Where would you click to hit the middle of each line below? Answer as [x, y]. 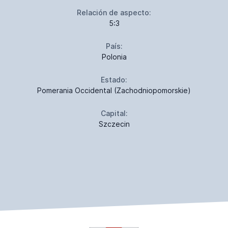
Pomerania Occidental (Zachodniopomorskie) [114, 90]
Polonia [114, 56]
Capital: [114, 113]
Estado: [114, 79]
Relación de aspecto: [114, 12]
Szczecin [114, 124]
